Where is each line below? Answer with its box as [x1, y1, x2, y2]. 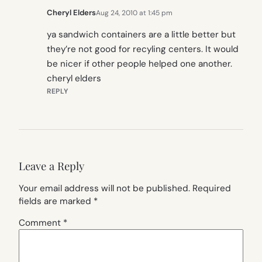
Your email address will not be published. [19, 182, 190, 195]
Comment [19, 217, 63, 229]
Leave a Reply [19, 158, 84, 174]
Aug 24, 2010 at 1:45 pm [96, 8, 173, 18]
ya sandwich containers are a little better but [47, 28, 236, 40]
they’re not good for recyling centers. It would [47, 43, 239, 55]
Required [192, 182, 231, 195]
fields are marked [19, 195, 94, 208]
